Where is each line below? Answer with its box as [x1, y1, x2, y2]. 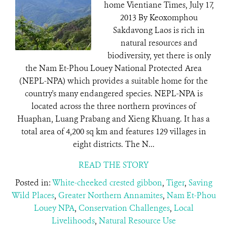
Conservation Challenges [78, 203, 170, 213]
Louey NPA [33, 203, 74, 213]
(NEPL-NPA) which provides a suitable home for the [19, 75, 208, 86]
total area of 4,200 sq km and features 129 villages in [21, 126, 206, 137]
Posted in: [15, 177, 52, 188]
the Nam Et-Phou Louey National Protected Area [25, 63, 202, 73]
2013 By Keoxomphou [120, 12, 198, 23]
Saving [188, 177, 212, 188]
